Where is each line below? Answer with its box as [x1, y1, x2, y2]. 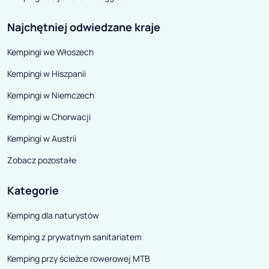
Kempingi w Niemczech [7, 89, 94, 101]
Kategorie [7, 183, 59, 198]
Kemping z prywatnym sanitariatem [7, 231, 142, 243]
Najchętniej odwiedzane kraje [7, 20, 160, 35]
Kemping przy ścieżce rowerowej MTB [7, 253, 150, 265]
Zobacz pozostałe [7, 154, 76, 166]
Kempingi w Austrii [7, 133, 76, 145]
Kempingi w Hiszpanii [7, 68, 86, 80]
